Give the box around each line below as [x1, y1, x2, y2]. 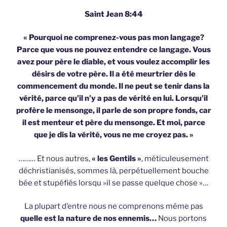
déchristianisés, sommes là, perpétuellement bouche [18, 166, 209, 175]
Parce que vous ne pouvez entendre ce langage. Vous [16, 45, 211, 55]
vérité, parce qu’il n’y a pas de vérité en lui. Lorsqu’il [19, 94, 208, 103]
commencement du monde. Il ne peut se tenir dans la [17, 82, 210, 91]
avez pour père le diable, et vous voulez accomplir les [17, 57, 210, 67]
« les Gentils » [90, 154, 141, 163]
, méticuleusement [141, 154, 209, 163]
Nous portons [157, 214, 207, 223]
